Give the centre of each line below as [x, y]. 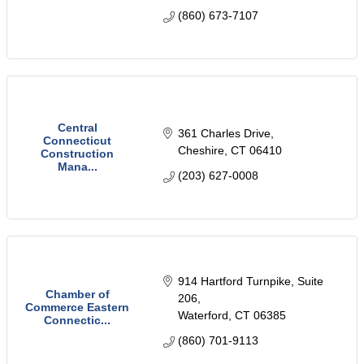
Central [77, 128]
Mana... [77, 167]
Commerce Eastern [77, 308]
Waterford [203, 315]
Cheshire [201, 151]
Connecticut [77, 141]
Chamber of [77, 295]
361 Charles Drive [224, 134]
